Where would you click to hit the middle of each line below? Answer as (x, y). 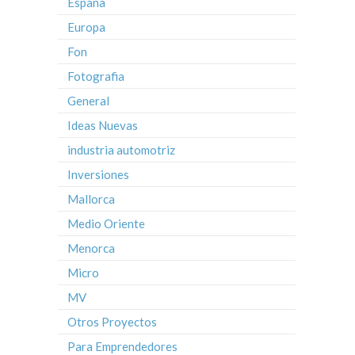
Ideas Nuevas (103, 125)
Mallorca (91, 198)
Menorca (91, 248)
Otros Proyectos (112, 321)
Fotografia (96, 76)
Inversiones (98, 174)
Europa (86, 27)
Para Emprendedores (122, 346)
